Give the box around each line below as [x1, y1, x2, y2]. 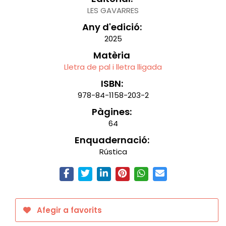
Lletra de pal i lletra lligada [64, 62, 162, 72]
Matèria [93, 49, 130, 62]
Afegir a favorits [35, 205, 102, 215]
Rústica [99, 146, 127, 157]
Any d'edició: [82, 21, 142, 33]
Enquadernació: [74, 134, 149, 146]
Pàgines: [92, 105, 132, 118]
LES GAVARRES [87, 5, 139, 16]
